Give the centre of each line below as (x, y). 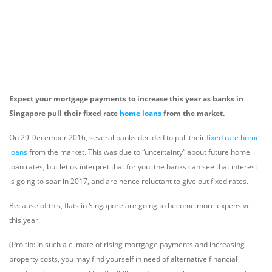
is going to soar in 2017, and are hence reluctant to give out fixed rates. (129, 181)
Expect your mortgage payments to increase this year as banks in (126, 99)
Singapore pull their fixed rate (64, 113)
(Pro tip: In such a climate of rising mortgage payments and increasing (127, 244)
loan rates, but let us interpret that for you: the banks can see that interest (133, 167)
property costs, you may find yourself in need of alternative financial (123, 259)
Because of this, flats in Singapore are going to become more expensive (130, 206)
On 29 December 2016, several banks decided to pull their (108, 138)
